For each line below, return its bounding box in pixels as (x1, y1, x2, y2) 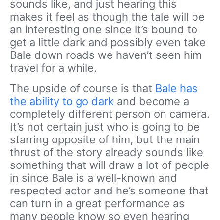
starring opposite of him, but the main (10, 133, 200, 146)
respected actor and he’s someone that (10, 184, 209, 197)
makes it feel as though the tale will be (10, 10, 205, 24)
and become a (114, 95, 189, 108)
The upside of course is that (10, 82, 155, 95)
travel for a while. (10, 61, 97, 75)
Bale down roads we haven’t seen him (10, 49, 202, 62)
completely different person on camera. (10, 108, 210, 121)
